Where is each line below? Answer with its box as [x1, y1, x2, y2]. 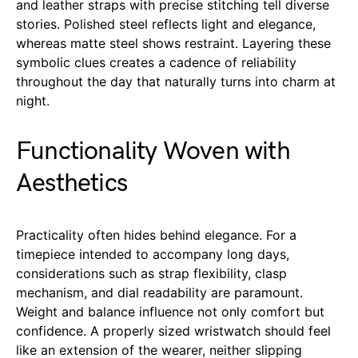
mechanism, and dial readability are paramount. [16, 284, 303, 300]
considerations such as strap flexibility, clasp [16, 265, 287, 281]
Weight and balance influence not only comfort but [16, 303, 324, 320]
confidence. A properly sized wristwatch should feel [16, 322, 331, 339]
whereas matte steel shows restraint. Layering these [16, 34, 331, 51]
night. [16, 92, 50, 109]
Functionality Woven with [16, 135, 290, 167]
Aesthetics [16, 167, 127, 199]
